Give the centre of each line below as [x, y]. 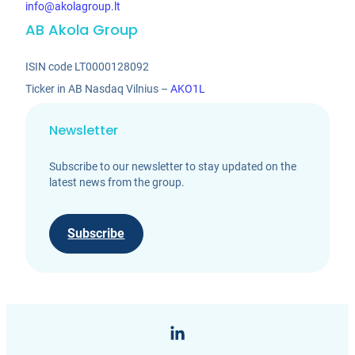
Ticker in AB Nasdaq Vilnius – [98, 88]
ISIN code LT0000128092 [88, 66]
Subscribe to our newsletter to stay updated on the [173, 166]
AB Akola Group [82, 29]
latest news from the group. [117, 182]
